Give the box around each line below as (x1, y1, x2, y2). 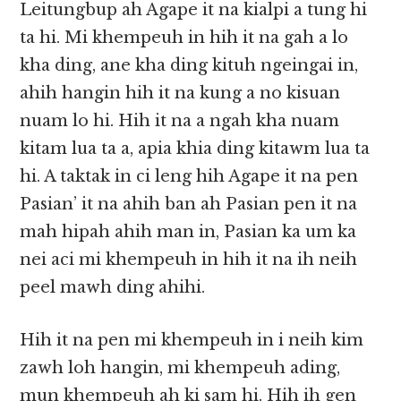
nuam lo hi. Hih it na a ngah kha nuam (20, 111, 340, 132)
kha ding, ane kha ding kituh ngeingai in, (20, 55, 359, 76)
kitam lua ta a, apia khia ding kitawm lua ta (20, 139, 371, 159)
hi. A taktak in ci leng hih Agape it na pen (20, 166, 359, 187)
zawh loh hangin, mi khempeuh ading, (20, 358, 341, 379)
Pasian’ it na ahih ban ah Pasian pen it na (20, 194, 358, 215)
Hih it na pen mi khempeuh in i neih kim (20, 330, 364, 351)
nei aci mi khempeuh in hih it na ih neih (20, 250, 358, 270)
